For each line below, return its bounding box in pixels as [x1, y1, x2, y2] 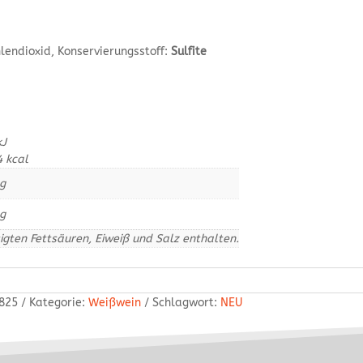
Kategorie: [28, 295, 88, 310]
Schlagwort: [152, 295, 220, 310]
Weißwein [88, 295, 141, 310]
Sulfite [171, 45, 207, 59]
